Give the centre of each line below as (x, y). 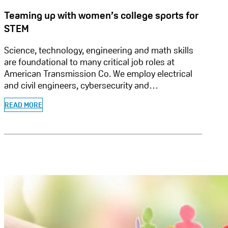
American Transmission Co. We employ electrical (98, 74)
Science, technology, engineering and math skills (99, 50)
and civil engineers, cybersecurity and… (81, 85)
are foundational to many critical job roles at (89, 62)
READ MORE (23, 105)
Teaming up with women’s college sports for (101, 16)
